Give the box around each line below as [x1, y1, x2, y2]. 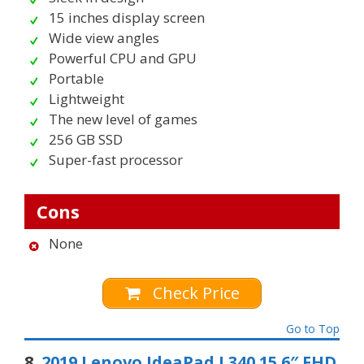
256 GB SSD [49, 129, 123, 149]
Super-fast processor [49, 149, 183, 169]
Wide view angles [49, 28, 159, 47]
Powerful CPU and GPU [49, 48, 197, 67]
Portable [49, 68, 104, 88]
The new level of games [49, 109, 197, 128]
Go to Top [286, 320, 340, 336]
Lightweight [49, 89, 124, 108]
